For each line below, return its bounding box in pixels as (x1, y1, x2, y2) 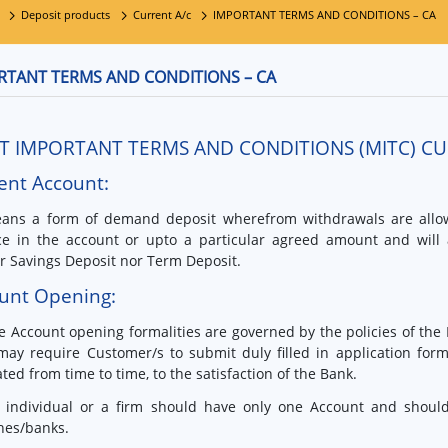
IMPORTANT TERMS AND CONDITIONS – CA (213, 6, 436, 22)
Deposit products (21, 6, 110, 22)
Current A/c (132, 6, 191, 22)
